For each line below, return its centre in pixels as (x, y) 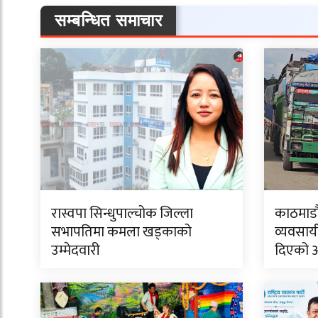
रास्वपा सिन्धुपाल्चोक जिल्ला (122, 213)
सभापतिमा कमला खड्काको (121, 232)
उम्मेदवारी (76, 250)
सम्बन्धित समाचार (108, 21)
